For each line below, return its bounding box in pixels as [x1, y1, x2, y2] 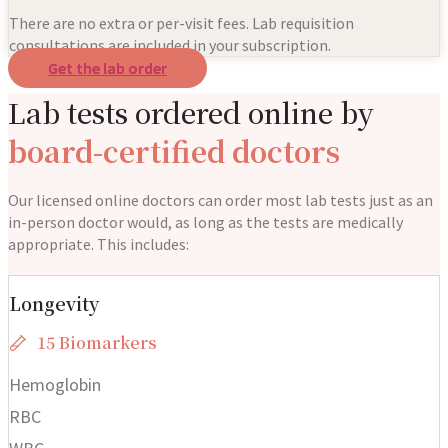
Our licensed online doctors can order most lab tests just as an [8, 189, 433, 210]
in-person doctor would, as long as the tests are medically [8, 211, 403, 232]
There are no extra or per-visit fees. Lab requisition [9, 13, 354, 34]
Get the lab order [48, 58, 167, 79]
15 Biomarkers [36, 330, 157, 354]
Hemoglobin [9, 372, 101, 396]
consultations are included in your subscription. [9, 35, 334, 56]
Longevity [9, 289, 99, 316]
